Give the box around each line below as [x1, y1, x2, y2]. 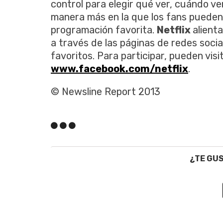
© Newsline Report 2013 [51, 85, 160, 98]
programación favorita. [51, 23, 157, 36]
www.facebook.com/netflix [51, 62, 188, 75]
